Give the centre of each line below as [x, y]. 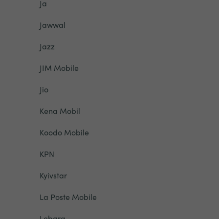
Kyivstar [53, 175]
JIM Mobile [59, 67]
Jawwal [52, 24]
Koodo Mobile [64, 132]
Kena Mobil [60, 110]
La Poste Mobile [68, 197]
